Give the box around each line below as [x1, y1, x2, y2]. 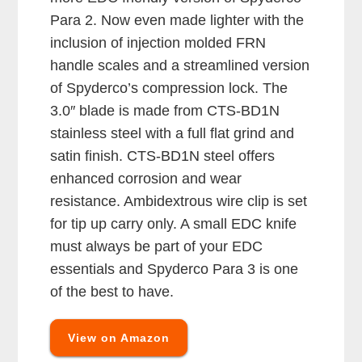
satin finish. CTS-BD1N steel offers [50, 148, 276, 165]
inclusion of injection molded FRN [50, 35, 267, 52]
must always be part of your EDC [50, 238, 263, 255]
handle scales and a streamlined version [50, 57, 310, 74]
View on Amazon [68, 331, 170, 345]
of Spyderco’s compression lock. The [50, 80, 288, 97]
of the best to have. [50, 284, 175, 301]
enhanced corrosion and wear [50, 170, 242, 187]
